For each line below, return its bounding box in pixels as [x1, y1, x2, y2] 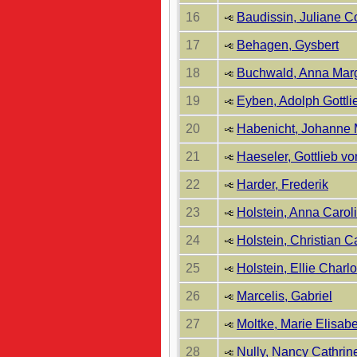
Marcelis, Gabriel [237, 289, 332, 304]
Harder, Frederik [237, 178, 328, 192]
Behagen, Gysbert [237, 38, 339, 53]
